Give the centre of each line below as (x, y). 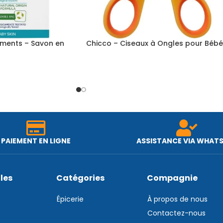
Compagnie (172, 178)
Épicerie (70, 199)
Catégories (80, 178)
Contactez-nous (176, 213)
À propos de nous (177, 199)
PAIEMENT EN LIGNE (36, 141)
